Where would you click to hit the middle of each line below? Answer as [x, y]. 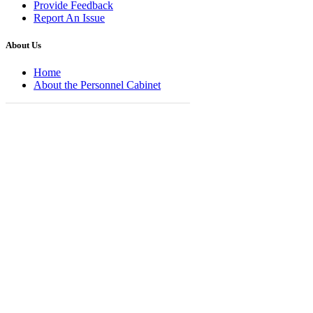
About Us [23, 45]
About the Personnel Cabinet [97, 85]
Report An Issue [69, 18]
